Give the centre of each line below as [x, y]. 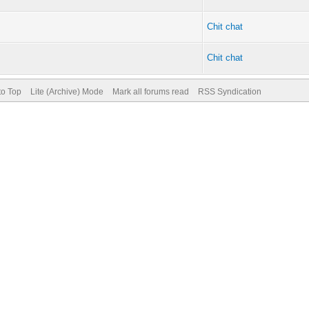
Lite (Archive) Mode [67, 92]
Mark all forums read [150, 92]
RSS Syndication [229, 92]
